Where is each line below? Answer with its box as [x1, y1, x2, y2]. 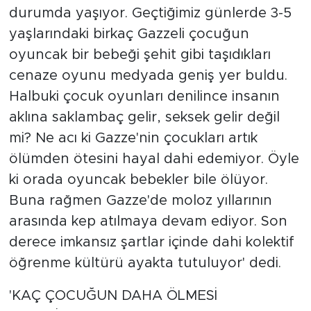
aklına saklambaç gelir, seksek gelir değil [8, 110, 280, 125]
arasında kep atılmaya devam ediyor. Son [8, 215, 287, 229]
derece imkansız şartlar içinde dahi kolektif [8, 235, 294, 250]
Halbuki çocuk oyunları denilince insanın [8, 90, 280, 104]
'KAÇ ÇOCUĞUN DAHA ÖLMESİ [8, 289, 217, 303]
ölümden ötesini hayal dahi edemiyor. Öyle [8, 152, 299, 167]
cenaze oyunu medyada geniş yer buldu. [8, 69, 287, 83]
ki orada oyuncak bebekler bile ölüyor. [8, 173, 268, 187]
